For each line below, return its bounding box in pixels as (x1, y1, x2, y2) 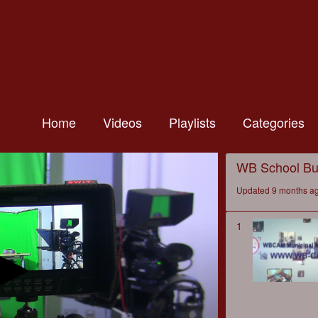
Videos (103, 112, 142, 131)
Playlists (169, 112, 216, 131)
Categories (243, 112, 305, 131)
